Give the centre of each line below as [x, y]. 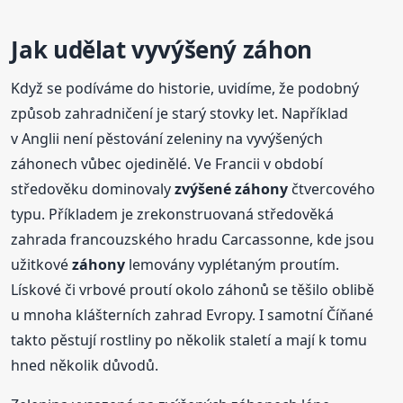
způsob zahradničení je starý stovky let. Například [180, 114]
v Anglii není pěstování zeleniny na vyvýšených [167, 139]
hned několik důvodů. [85, 366]
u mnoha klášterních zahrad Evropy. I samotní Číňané [193, 315]
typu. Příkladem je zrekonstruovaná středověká [173, 215]
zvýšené [203, 189]
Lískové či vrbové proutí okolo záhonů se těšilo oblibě [193, 290]
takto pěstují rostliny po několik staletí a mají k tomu [189, 340]
